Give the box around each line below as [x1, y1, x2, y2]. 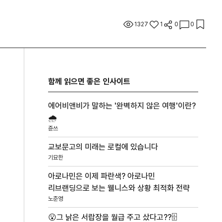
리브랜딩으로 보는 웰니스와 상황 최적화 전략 [48, 183, 190, 193]
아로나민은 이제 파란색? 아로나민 [48, 171, 156, 181]
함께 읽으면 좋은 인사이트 [48, 77, 131, 87]
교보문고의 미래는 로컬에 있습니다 [48, 142, 159, 152]
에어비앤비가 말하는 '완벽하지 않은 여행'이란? [48, 101, 196, 111]
